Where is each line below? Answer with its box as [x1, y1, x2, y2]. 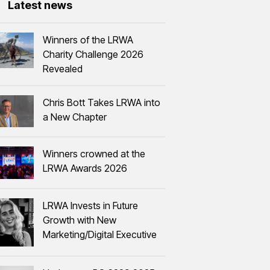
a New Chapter [43, 111, 107, 123]
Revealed [43, 63, 83, 75]
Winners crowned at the [43, 148, 146, 160]
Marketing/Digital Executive [43, 228, 157, 240]
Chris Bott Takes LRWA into [43, 96, 161, 108]
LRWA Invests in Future [43, 199, 139, 212]
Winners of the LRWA [43, 34, 134, 46]
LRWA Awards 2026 [43, 162, 128, 175]
